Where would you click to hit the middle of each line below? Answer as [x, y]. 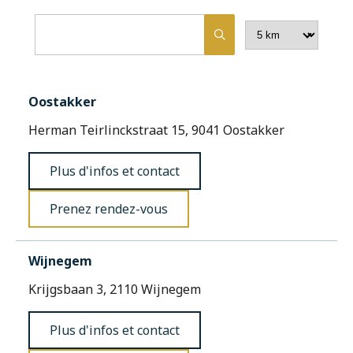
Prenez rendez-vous [109, 209]
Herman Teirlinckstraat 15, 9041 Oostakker [156, 130]
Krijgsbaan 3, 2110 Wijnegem [115, 290]
